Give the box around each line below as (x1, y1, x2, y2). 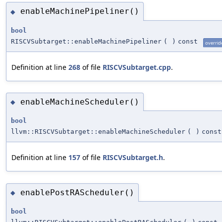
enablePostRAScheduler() (20, 187, 134, 197)
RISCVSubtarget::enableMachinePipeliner (11, 37, 162, 45)
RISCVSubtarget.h (103, 153, 163, 163)
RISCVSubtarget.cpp (103, 62, 171, 72)
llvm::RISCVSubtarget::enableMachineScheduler (11, 128, 185, 136)
